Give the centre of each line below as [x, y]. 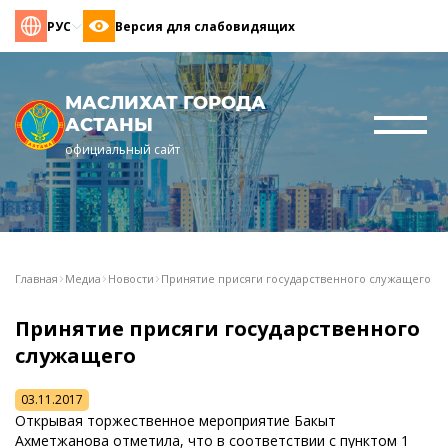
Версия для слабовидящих [205, 26]
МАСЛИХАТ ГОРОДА [165, 103]
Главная [36, 278]
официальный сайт [122, 149]
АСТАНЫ [109, 125]
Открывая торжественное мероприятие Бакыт [175, 421]
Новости [131, 278]
